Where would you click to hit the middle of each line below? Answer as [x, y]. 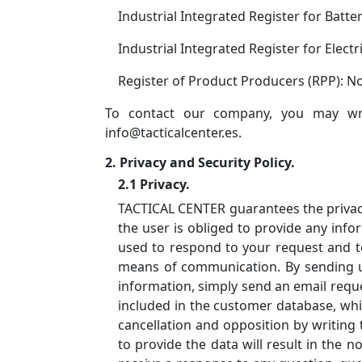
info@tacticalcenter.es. [173, 132]
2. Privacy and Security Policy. [200, 162]
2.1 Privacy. [154, 184]
